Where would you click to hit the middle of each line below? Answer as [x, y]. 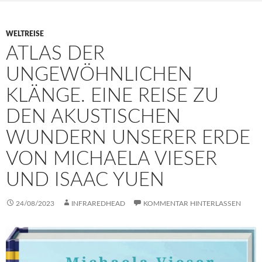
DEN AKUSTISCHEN [93, 117]
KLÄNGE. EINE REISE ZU [112, 96]
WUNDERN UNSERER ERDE [128, 138]
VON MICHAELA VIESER [111, 159]
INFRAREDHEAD [98, 204]
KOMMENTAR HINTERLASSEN [192, 204]
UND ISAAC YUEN [85, 180]
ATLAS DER [55, 54]
